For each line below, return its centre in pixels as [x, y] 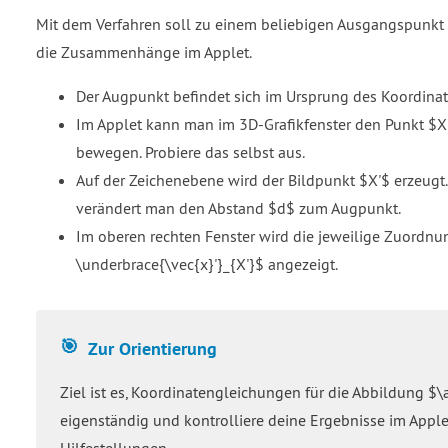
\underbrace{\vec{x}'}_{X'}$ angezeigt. [207, 263]
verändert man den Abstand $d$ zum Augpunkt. [238, 207]
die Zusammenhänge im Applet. [144, 51]
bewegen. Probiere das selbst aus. [190, 151]
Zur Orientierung [152, 347]
